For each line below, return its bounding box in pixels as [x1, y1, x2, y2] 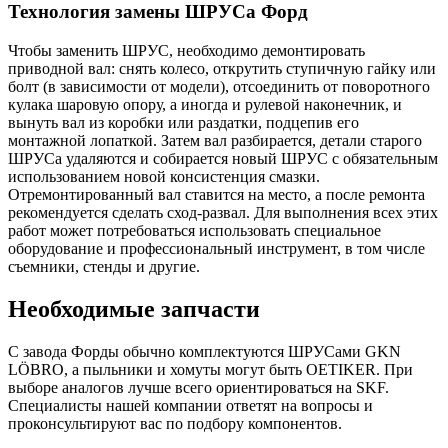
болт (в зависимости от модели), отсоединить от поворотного [8, 77, 430, 95]
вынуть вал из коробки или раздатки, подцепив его [8, 113, 359, 131]
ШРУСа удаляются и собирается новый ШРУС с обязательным [8, 149, 438, 167]
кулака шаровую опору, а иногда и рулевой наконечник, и [8, 95, 402, 113]
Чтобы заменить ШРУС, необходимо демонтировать [8, 41, 365, 59]
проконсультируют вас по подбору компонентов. [8, 414, 342, 432]
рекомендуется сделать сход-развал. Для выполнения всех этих [8, 203, 438, 221]
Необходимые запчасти [8, 295, 260, 322]
